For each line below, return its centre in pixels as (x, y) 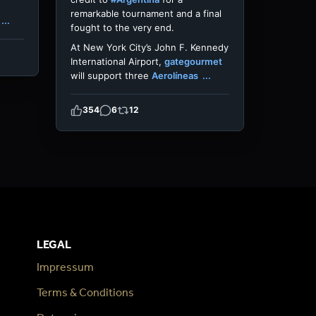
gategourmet (193, 61)
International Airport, (117, 61)
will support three (111, 75)
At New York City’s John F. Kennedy (150, 47)
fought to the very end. (122, 27)
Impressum (65, 267)
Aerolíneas (176, 75)
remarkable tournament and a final (146, 13)
